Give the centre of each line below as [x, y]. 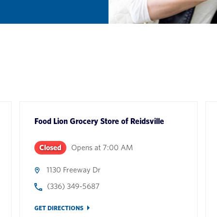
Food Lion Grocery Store [77, 121]
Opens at [86, 147]
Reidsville [147, 121]
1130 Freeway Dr [73, 170]
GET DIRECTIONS [59, 208]
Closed [50, 147]
